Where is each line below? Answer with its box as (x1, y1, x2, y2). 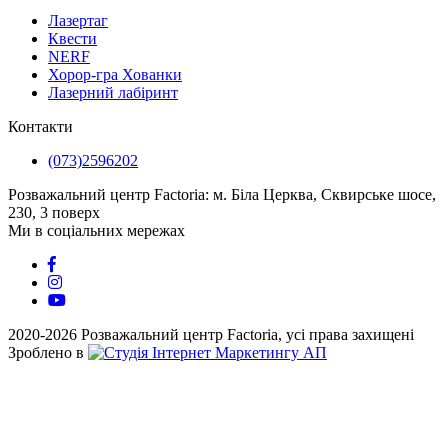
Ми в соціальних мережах (8, 222, 185, 240)
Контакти (8, 118, 73, 136)
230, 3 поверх (8, 204, 100, 222)
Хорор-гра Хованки (48, 66, 182, 84)
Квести (48, 30, 97, 48)
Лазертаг (48, 12, 108, 30)
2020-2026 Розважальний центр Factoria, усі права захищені (8, 326, 414, 344)
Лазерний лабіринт (48, 84, 178, 102)
